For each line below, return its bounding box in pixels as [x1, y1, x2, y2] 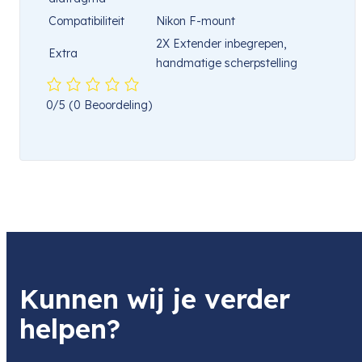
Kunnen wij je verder [19, 282, 290, 316]
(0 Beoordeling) [69, 98, 152, 113]
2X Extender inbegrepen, [156, 36, 286, 51]
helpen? [19, 312, 120, 346]
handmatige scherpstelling [156, 55, 297, 70]
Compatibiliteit [48, 13, 124, 28]
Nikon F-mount [156, 13, 235, 28]
